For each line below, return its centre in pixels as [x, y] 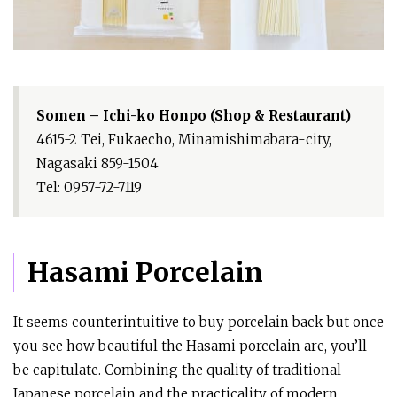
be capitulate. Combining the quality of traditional [177, 370]
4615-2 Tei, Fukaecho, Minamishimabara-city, [184, 139]
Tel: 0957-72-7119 [89, 187]
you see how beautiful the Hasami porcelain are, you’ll [190, 346]
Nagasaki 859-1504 [97, 163]
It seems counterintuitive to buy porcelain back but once [198, 322]
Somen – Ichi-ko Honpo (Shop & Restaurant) [194, 115]
